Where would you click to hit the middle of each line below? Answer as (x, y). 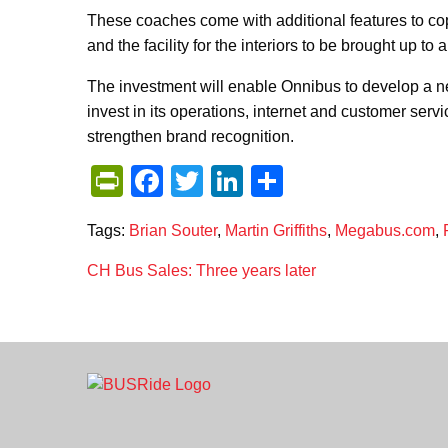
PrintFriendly (213, 181)
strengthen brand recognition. (190, 136)
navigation (169, 343)
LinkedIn (304, 181)
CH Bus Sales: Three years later (201, 270)
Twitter (250, 181)
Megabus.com (385, 230)
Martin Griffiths (276, 230)
